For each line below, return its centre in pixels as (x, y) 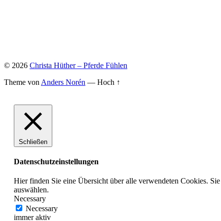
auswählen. (31, 190)
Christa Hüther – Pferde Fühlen (78, 65)
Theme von (22, 82)
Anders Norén (63, 82)
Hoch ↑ (109, 82)
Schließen (33, 142)
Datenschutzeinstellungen (56, 162)
